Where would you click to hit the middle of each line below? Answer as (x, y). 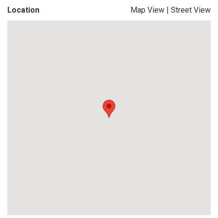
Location (23, 10)
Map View (147, 10)
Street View (191, 10)
